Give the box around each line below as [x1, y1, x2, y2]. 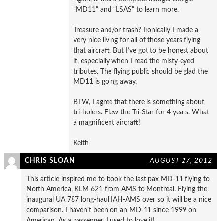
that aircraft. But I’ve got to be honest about [74, 46, 208, 54]
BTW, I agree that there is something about [74, 98, 204, 106]
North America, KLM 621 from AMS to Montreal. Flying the [26, 185, 207, 193]
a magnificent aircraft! [74, 118, 140, 126]
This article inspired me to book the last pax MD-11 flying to [26, 175, 210, 183]
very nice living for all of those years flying [74, 36, 200, 44]
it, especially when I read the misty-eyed [74, 57, 194, 65]
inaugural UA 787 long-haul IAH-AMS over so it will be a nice [26, 195, 211, 203]
